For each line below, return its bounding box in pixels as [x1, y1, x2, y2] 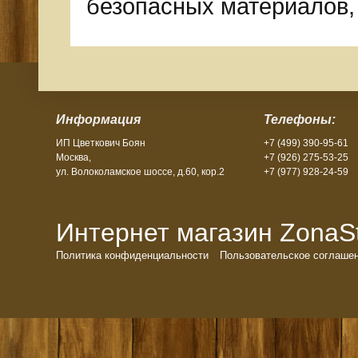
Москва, [56, 152, 91, 163]
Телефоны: [264, 113, 336, 126]
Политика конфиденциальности [56, 249, 209, 261]
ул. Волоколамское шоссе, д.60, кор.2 [56, 166, 225, 177]
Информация [56, 113, 141, 126]
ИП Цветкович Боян [56, 137, 145, 149]
